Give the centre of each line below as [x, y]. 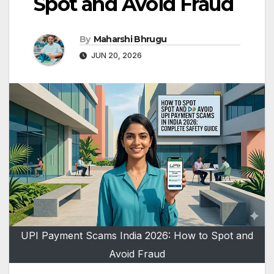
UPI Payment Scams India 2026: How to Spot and [137, 235]
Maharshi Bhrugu [130, 39]
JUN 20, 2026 [116, 56]
